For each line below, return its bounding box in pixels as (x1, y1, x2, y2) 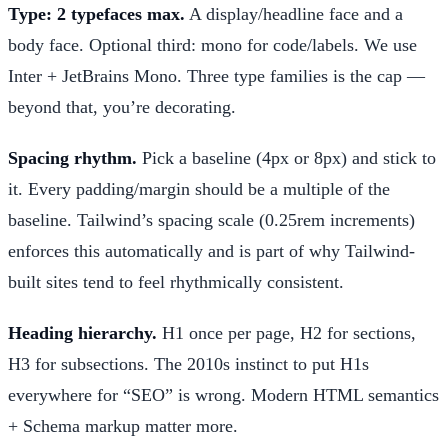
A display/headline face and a (185, 3, 403, 24)
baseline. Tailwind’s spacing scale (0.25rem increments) (8, 209, 415, 230)
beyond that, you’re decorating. (8, 96, 236, 117)
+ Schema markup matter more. (8, 415, 238, 436)
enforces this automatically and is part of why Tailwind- (8, 240, 415, 261)
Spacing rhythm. (8, 147, 137, 168)
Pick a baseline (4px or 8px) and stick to (137, 147, 436, 168)
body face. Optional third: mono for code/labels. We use (8, 34, 417, 55)
